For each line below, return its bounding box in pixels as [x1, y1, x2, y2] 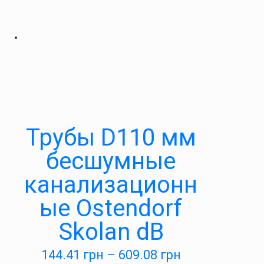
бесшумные [46, 147, 176, 175]
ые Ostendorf [39, 194, 182, 222]
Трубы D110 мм [25, 124, 196, 151]
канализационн [24, 171, 197, 199]
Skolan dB [58, 218, 164, 246]
